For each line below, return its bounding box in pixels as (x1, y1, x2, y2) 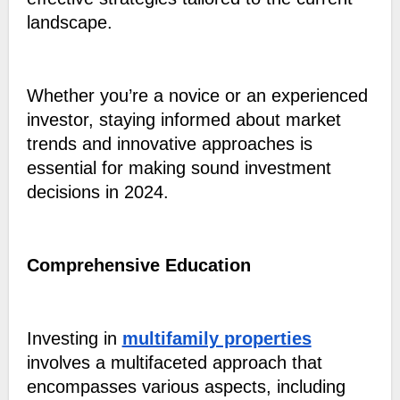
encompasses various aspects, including (26, 377, 346, 397)
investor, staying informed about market (26, 110, 341, 130)
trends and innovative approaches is (26, 134, 312, 154)
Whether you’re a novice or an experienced (26, 86, 368, 106)
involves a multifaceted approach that (26, 353, 322, 373)
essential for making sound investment (26, 158, 331, 179)
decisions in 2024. (26, 182, 169, 203)
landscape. (26, 12, 118, 33)
